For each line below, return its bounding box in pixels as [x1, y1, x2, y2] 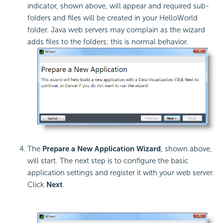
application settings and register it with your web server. [27, 168, 214, 177]
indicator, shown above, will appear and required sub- [27, 1, 209, 11]
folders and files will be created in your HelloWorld [27, 13, 198, 23]
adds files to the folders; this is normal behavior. [27, 37, 188, 47]
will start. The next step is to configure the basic [27, 156, 188, 165]
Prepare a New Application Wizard [42, 144, 161, 153]
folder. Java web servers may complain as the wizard [27, 25, 205, 35]
